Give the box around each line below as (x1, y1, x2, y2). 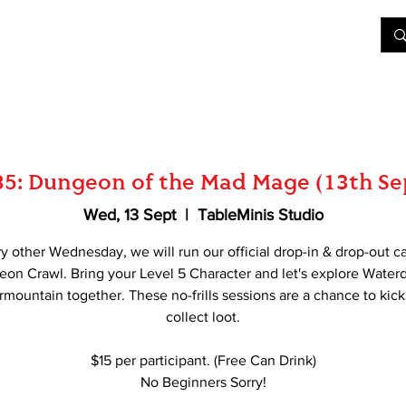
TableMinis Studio (197, 206, 324, 225)
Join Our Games (40, 27, 130, 42)
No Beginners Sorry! (140, 374, 266, 391)
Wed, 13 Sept (82, 206, 176, 225)
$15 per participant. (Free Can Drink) (90, 353, 316, 369)
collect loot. (166, 309, 240, 325)
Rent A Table (222, 27, 295, 42)
